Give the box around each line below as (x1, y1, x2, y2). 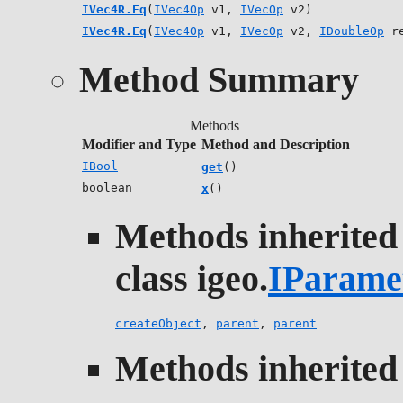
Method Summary (79, 58, 359, 100)
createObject (115, 317, 201, 330)
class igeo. (115, 258, 268, 300)
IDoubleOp (319, 24, 384, 39)
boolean (82, 180, 132, 194)
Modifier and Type (82, 136, 196, 152)
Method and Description (201, 136, 350, 152)
